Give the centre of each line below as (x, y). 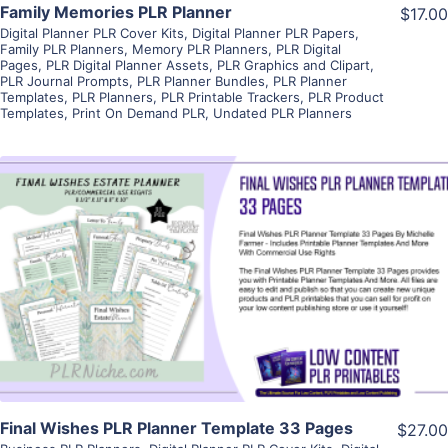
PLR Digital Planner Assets (127, 65)
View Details (224, 250)
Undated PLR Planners (282, 113)
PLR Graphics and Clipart (293, 65)
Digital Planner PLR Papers (273, 33)
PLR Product (346, 97)
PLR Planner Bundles (201, 81)
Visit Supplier (224, 307)
